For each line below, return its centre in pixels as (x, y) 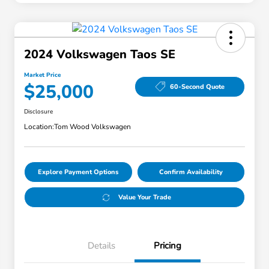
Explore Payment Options (78, 172)
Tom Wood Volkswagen (92, 127)
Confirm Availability (191, 172)
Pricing (168, 246)
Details (101, 246)
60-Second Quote (197, 86)
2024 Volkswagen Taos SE (100, 55)
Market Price (42, 75)
